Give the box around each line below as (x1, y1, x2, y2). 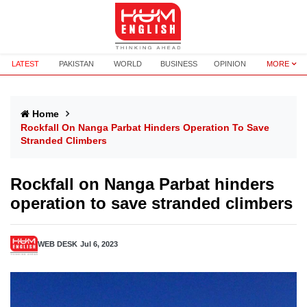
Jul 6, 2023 (80, 240, 118, 248)
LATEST (12, 60, 40, 68)
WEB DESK (38, 240, 77, 248)
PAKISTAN (59, 60, 95, 68)
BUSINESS (160, 60, 198, 68)
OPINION (214, 60, 247, 68)
